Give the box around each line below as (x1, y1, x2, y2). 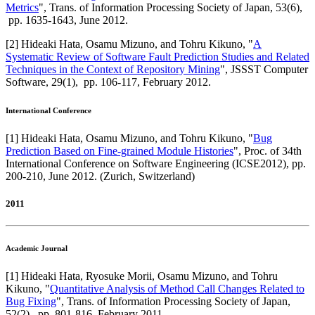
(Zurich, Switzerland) (100, 170, 195, 183)
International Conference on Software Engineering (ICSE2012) (6, 157, 286, 170)
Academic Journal (6, 244, 67, 253)
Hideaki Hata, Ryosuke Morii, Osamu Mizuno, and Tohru (21, 270, 278, 283)
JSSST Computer (231, 63, 308, 76)
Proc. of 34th (244, 145, 302, 157)
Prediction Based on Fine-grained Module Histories (6, 145, 233, 157)
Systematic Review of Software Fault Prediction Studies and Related (6, 51, 309, 63)
